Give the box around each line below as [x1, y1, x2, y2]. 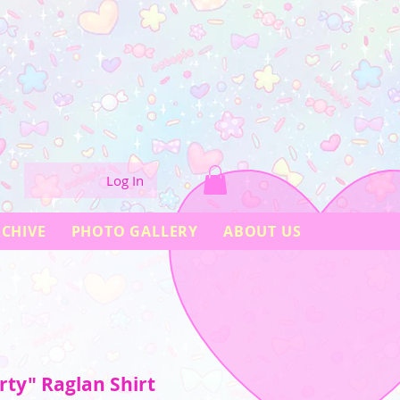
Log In [106, 171, 145, 189]
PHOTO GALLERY [71, 221, 199, 241]
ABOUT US [223, 221, 302, 241]
